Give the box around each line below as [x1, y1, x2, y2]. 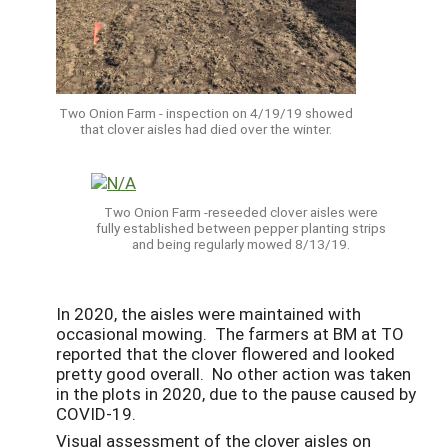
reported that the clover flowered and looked [56, 342, 395, 366]
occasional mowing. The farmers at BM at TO [56, 322, 404, 346]
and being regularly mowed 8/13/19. [132, 235, 350, 254]
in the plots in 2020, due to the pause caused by [56, 382, 416, 406]
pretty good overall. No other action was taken [56, 362, 411, 386]
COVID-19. [56, 402, 136, 426]
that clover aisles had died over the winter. [80, 119, 332, 138]
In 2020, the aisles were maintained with [56, 302, 361, 326]
